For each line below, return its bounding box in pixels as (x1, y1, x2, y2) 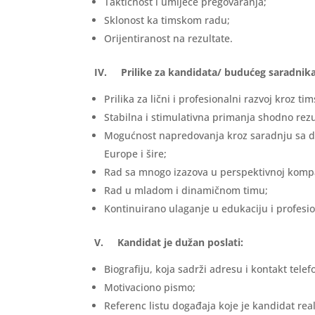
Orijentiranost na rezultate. (104, 32, 233, 46)
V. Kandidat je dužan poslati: (94, 236, 244, 250)
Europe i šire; (104, 147, 167, 161)
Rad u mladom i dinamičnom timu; (104, 184, 269, 198)
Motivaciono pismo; (104, 281, 196, 295)
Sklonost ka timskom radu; (104, 13, 231, 27)
